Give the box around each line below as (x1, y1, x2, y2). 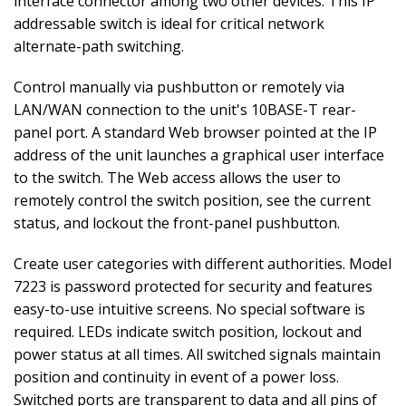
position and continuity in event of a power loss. (14, 366, 339, 387)
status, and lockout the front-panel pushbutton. (14, 212, 340, 233)
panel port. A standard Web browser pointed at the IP (14, 121, 377, 142)
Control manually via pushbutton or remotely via (14, 76, 344, 97)
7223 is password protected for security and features (14, 275, 372, 296)
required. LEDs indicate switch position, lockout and (14, 321, 362, 342)
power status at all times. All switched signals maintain (14, 343, 381, 364)
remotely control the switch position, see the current (14, 189, 371, 210)
